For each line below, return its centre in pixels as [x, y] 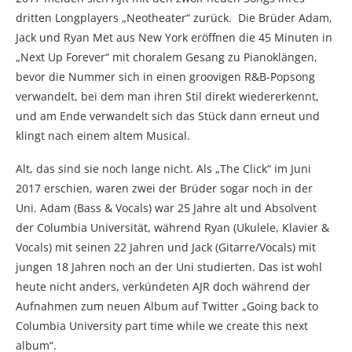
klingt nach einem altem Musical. [103, 135]
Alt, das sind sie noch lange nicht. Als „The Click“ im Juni [163, 168]
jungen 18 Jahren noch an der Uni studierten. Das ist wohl [169, 266]
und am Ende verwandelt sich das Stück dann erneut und [168, 115]
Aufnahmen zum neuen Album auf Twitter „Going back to [167, 306]
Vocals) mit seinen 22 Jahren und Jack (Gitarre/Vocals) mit [166, 247]
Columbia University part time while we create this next [162, 325]
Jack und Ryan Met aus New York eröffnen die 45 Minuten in [174, 37]
